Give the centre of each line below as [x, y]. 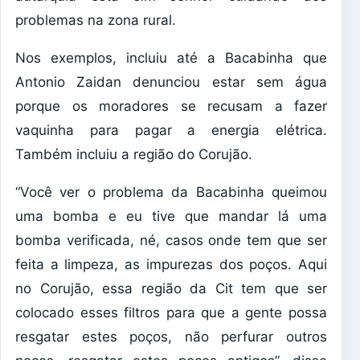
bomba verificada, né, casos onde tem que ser [171, 241]
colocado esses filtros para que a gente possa [171, 313]
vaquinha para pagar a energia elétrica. [171, 131]
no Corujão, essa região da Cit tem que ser [171, 289]
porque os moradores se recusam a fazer [171, 106]
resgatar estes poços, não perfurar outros [171, 337]
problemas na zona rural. [96, 20]
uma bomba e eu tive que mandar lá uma [171, 217]
